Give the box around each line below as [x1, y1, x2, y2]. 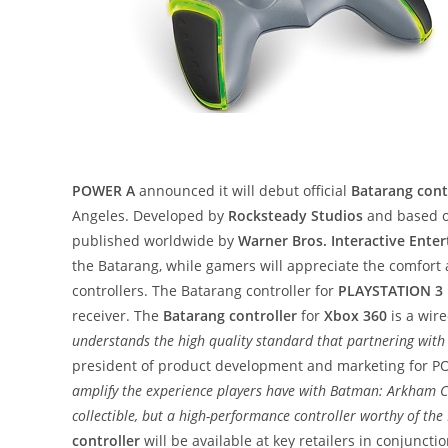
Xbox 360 [324, 306, 387, 325]
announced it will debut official [135, 181, 351, 200]
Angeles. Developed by [72, 206, 228, 225]
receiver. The [72, 306, 163, 325]
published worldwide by [72, 231, 238, 250]
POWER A [72, 181, 135, 200]
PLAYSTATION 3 [338, 281, 443, 300]
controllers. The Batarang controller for [72, 281, 338, 300]
